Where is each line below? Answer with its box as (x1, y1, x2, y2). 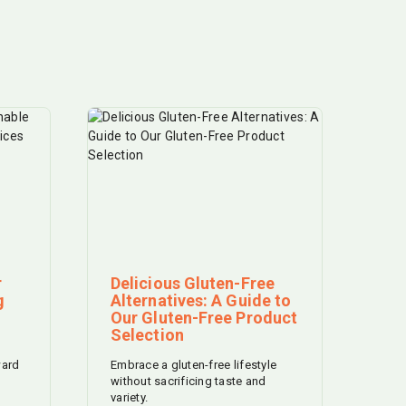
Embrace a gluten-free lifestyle (111, 357, 277, 372)
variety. (111, 390, 149, 404)
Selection (111, 324, 184, 344)
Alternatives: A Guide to (111, 290, 292, 310)
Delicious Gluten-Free (111, 273, 275, 293)
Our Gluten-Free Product (111, 307, 298, 327)
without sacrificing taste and (111, 373, 266, 388)
